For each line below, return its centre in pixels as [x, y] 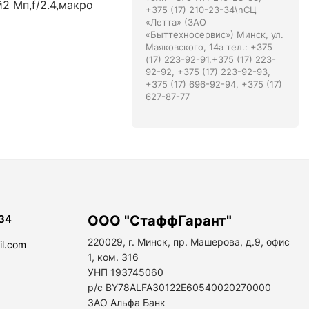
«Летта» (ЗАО [176, 22]
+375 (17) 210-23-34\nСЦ [201, 10]
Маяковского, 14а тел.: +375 [209, 47]
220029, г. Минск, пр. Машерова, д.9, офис [189, 242]
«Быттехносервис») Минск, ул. [214, 34]
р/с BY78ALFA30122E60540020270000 [179, 287]
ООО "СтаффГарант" [160, 221]
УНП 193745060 [126, 272]
